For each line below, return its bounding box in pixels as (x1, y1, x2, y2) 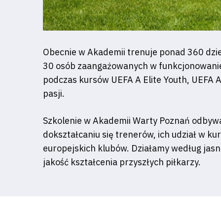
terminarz (5, 119, 86, 142)
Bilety (5, 145, 53, 168)
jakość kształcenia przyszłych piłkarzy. (43, 156, 201, 168)
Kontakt (5, 171, 72, 194)
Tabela (5, 73, 60, 96)
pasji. (43, 87, 65, 99)
